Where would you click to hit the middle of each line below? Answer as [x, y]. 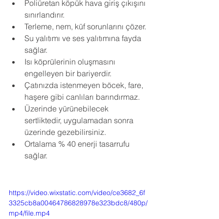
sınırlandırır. [44, 15]
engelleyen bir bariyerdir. [68, 73]
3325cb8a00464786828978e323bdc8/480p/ [78, 203]
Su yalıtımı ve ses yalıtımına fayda [84, 38]
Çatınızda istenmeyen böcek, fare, [85, 85]
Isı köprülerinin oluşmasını [71, 62]
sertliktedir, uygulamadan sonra [80, 120]
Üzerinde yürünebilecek [67, 109]
